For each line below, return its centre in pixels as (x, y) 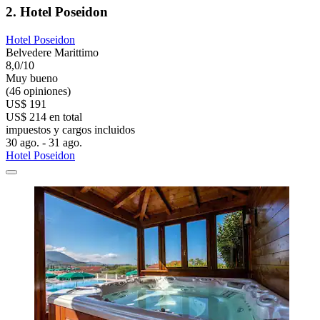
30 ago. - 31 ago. (44, 142)
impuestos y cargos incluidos (70, 129)
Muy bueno (32, 78)
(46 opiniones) (38, 91)
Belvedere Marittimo (52, 52)
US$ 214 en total (44, 116)
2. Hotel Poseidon (57, 11)
